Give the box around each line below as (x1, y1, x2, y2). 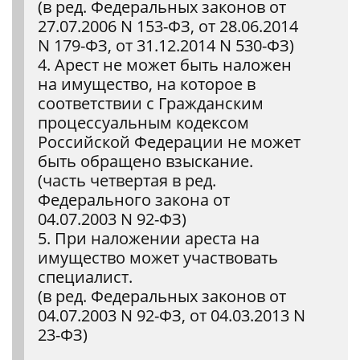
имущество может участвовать (38, 247, 278, 268)
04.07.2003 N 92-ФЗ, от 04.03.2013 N (38, 305, 305, 326)
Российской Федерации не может (38, 131, 301, 153)
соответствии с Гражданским (38, 92, 264, 114)
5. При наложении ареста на (38, 227, 260, 249)
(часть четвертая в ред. (38, 170, 216, 191)
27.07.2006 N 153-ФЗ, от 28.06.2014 (38, 15, 298, 37)
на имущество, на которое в (38, 73, 256, 95)
